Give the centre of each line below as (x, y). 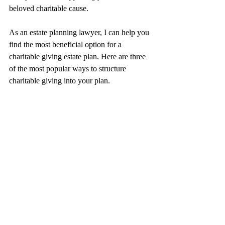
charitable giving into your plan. (60, 81)
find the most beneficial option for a (66, 44)
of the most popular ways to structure (69, 69)
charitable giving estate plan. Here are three (78, 57)
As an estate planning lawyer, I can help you (80, 32)
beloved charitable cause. (49, 8)
